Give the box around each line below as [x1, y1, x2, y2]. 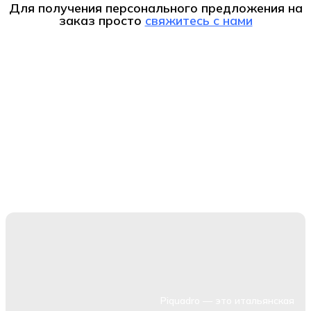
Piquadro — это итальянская [160, 294, 294, 307]
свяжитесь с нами [144, 12, 253, 29]
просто [94, 12, 145, 29]
